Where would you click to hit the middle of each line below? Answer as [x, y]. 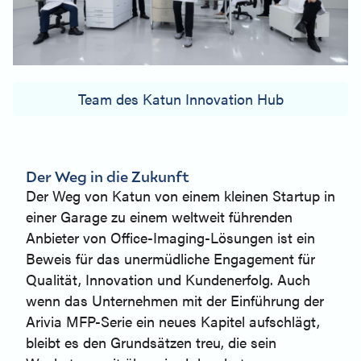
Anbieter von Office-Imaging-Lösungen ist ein [170, 238]
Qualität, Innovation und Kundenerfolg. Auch [168, 280]
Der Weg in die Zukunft [108, 176]
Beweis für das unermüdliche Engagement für [170, 259]
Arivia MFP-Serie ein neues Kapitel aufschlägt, [173, 322]
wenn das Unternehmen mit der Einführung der [175, 301]
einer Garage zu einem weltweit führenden [159, 217]
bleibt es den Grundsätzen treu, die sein [151, 342]
